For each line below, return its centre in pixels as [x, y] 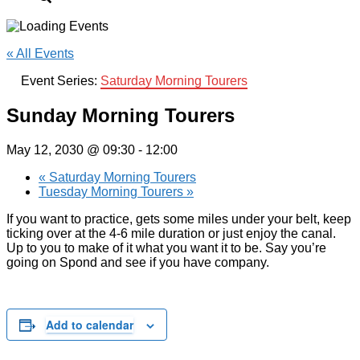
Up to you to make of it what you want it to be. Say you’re [166, 247]
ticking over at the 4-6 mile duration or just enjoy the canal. [171, 233]
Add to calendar [90, 324]
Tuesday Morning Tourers [112, 191]
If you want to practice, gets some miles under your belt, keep [179, 219]
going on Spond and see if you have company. [138, 262]
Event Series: [61, 81]
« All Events [40, 54]
